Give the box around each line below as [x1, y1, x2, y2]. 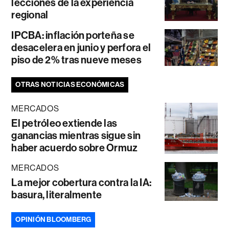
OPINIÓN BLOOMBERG [15, 215, 91, 224]
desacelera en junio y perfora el [11, 41, 151, 54]
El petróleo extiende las [11, 117, 118, 129]
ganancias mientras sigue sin [11, 129, 141, 142]
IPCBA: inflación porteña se [11, 29, 134, 41]
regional [11, 8, 49, 21]
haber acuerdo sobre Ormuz [11, 141, 138, 154]
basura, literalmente [11, 188, 102, 201]
